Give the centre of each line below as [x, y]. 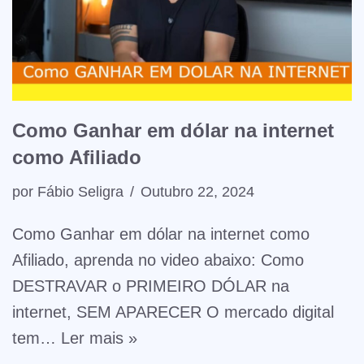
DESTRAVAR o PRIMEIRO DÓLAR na [151, 286]
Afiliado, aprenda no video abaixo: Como [158, 260]
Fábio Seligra [80, 191]
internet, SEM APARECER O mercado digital [173, 312]
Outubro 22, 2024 [197, 191]
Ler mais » [99, 338]
